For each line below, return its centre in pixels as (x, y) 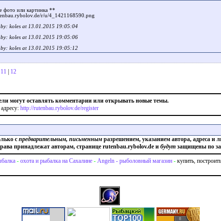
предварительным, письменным (60, 139)
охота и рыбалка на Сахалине (56, 161)
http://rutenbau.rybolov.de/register (59, 108)
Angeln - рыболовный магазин (134, 161)
